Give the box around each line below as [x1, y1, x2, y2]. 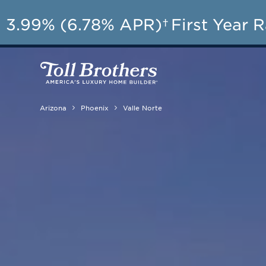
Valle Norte [123, 103, 163, 112]
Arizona [40, 103, 67, 112]
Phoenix [81, 103, 109, 112]
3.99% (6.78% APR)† [6, 14, 169, 33]
